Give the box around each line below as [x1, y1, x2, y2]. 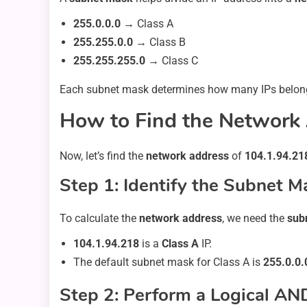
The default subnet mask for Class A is [73, 255, 263, 269]
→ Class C [145, 53, 198, 67]
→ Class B [133, 35, 186, 49]
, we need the [222, 211, 287, 225]
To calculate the [60, 211, 139, 225]
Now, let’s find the [60, 149, 146, 162]
